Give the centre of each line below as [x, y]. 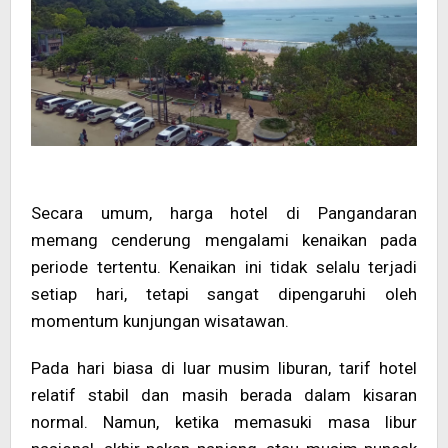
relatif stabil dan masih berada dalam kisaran [224, 395]
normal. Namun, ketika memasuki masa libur [224, 422]
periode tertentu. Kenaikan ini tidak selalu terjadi [224, 267]
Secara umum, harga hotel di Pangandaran [224, 213]
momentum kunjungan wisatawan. [160, 321]
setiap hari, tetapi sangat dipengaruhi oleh [224, 294]
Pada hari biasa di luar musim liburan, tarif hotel [224, 368]
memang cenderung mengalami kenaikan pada [224, 240]
